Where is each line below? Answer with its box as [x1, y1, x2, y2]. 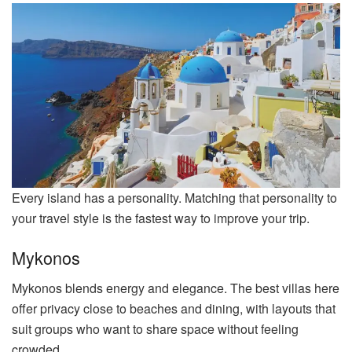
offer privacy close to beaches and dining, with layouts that [12, 299, 335, 317]
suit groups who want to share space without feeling [12, 319, 299, 338]
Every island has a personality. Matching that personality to [12, 189, 337, 207]
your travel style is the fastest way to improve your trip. [12, 209, 310, 228]
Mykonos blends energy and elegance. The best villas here [12, 278, 339, 297]
